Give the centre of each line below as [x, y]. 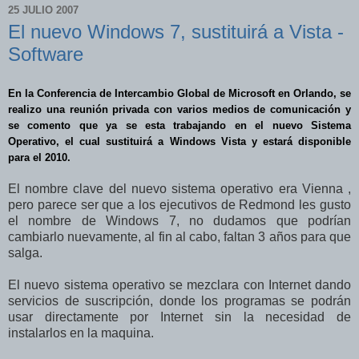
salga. [25, 253]
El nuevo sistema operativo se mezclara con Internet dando [179, 285]
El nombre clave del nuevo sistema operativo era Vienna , [179, 189]
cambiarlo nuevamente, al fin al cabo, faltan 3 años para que [179, 237]
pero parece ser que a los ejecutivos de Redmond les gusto [179, 205]
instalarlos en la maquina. [81, 333]
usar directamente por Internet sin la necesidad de [179, 317]
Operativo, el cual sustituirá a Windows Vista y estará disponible [179, 142]
